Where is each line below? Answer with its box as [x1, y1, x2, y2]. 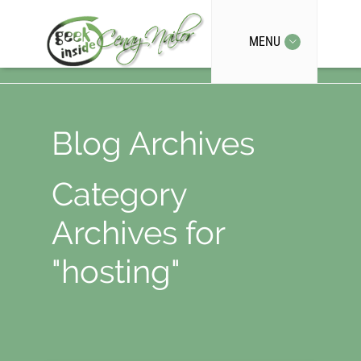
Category [52, 175, 187, 213]
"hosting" [52, 252, 180, 290]
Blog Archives [52, 124, 255, 162]
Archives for [52, 214, 225, 251]
